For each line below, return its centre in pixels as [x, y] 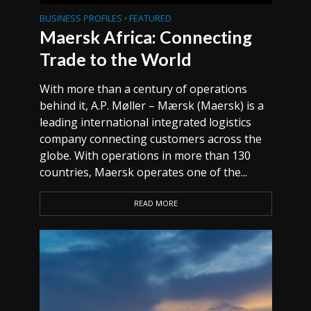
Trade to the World [115, 59]
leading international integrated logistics [145, 122]
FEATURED [150, 18]
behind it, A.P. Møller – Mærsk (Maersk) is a [151, 106]
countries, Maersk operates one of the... [143, 172]
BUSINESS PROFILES [81, 18]
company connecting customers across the [150, 139]
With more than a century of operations [143, 89]
